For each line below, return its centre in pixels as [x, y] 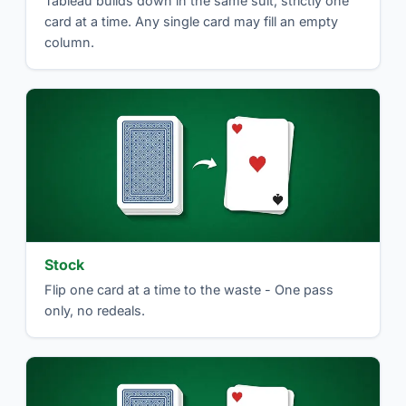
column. [69, 43]
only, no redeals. [95, 311]
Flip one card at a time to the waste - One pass [189, 290]
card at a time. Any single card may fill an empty [191, 22]
